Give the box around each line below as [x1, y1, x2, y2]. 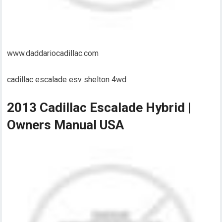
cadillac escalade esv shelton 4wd [7, 75, 127, 85]
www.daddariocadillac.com [7, 49, 99, 58]
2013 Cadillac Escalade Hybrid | [7, 100, 191, 115]
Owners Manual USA [7, 117, 124, 133]
